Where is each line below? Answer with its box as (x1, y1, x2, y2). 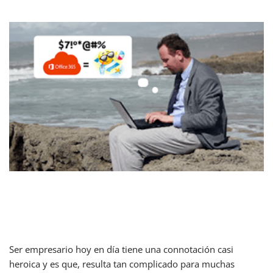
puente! (9, 204, 65, 224)
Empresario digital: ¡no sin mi (9, 183, 221, 204)
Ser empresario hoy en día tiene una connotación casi (9, 243, 233, 256)
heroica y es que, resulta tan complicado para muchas (9, 258, 235, 271)
